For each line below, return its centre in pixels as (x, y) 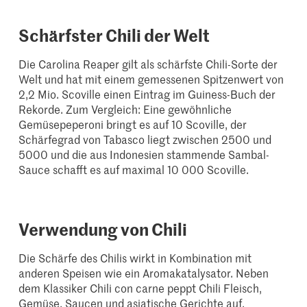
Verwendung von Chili (103, 229)
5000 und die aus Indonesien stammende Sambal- (144, 155)
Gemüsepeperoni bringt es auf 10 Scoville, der (133, 124)
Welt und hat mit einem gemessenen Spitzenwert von (151, 79)
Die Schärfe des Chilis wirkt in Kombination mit (135, 258)
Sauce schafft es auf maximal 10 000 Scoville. (134, 170)
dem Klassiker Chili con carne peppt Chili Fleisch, (140, 288)
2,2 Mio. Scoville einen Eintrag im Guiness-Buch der (147, 94)
